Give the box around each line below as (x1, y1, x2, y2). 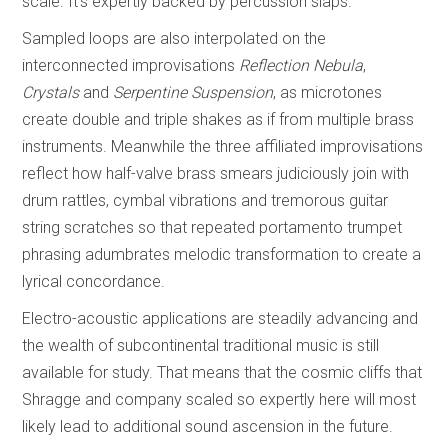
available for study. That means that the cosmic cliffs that (22, 362, 423, 382)
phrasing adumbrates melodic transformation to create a (22, 244, 422, 264)
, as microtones (273, 82, 383, 102)
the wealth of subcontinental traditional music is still (22, 335, 380, 355)
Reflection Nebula (239, 55, 364, 75)
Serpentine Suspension (113, 82, 274, 102)
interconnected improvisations (22, 55, 240, 75)
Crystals (22, 82, 80, 102)
